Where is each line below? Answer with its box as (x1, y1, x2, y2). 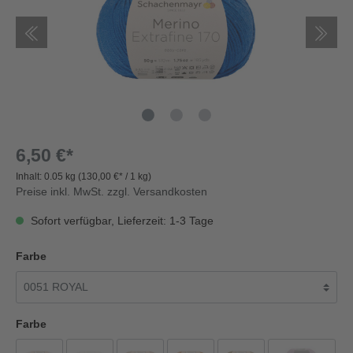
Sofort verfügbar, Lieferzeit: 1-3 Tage (28, 214, 214, 227)
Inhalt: (16, 170, 44, 182)
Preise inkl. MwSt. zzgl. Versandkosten (16, 184, 207, 198)
